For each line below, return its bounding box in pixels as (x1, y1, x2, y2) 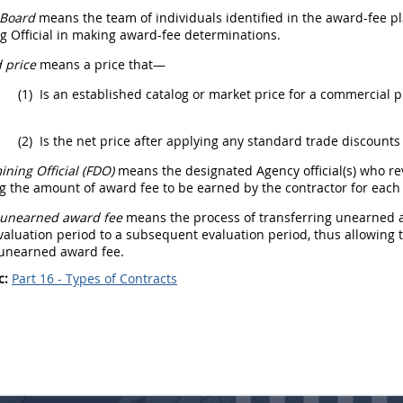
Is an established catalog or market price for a (36, 85, 320, 103)
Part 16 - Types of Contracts (12, 270, 177, 287)
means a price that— (36, 56, 166, 73)
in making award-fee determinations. (53, 26, 281, 43)
